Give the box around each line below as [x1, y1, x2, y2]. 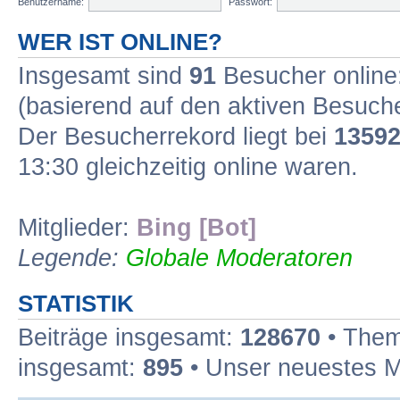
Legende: [18, 244, 126, 271]
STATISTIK [18, 290, 134, 316]
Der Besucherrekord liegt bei [18, 122, 334, 150]
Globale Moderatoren [126, 244, 353, 271]
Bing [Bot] [137, 213, 256, 241]
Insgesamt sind [18, 62, 189, 89]
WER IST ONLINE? [18, 29, 222, 54]
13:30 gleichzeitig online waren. [18, 153, 358, 180]
